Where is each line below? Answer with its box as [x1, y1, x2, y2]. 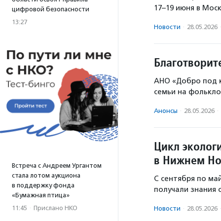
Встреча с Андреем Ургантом [12, 162, 102, 169]
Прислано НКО [34, 204, 77, 212]
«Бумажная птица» [12, 191, 70, 199]
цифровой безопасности [12, 5, 89, 13]
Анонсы [154, 107, 178, 114]
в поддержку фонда [12, 182, 74, 189]
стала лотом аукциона [12, 172, 80, 179]
